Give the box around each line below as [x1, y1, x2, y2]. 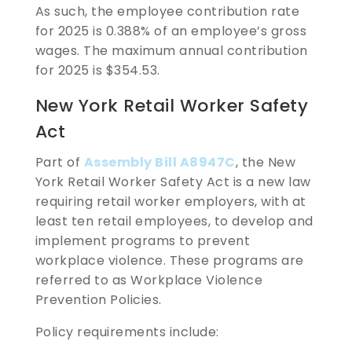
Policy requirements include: [35, 322, 223, 341]
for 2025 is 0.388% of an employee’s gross [35, 21, 307, 40]
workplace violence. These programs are [35, 251, 304, 269]
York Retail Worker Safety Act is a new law [35, 172, 311, 191]
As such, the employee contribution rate [35, 2, 300, 20]
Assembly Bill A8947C [83, 152, 236, 171]
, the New [235, 152, 296, 171]
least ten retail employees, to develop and [35, 211, 313, 230]
